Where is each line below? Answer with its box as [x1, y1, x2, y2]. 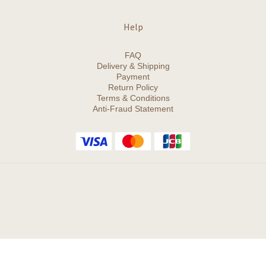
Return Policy [108, 82, 158, 92]
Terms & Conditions [96, 93, 170, 103]
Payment [116, 71, 150, 81]
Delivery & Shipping [96, 61, 170, 71]
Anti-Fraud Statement [93, 103, 173, 113]
